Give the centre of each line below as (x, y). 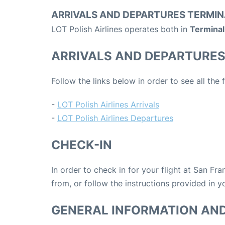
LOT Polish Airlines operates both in (121, 29)
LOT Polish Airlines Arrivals (108, 105)
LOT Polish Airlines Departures (115, 118)
